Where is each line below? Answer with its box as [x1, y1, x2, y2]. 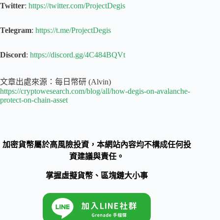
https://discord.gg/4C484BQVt [28, 51, 125, 59]
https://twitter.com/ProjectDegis [27, 1, 125, 10]
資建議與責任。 [69, 152, 125, 161]
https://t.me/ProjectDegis [33, 26, 111, 35]
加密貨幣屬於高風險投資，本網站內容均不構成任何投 [2, 140, 192, 149]
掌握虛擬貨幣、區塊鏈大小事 [46, 171, 148, 180]
